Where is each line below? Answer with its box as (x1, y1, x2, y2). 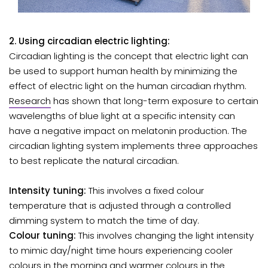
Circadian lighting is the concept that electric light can (9, 49, 248, 62)
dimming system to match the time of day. (9, 214, 199, 227)
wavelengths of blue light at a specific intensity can (9, 109, 235, 122)
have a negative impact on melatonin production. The (9, 124, 247, 137)
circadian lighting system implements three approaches (9, 139, 258, 152)
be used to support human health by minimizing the (9, 64, 237, 77)
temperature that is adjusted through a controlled (9, 199, 231, 212)
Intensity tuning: (9, 184, 86, 197)
